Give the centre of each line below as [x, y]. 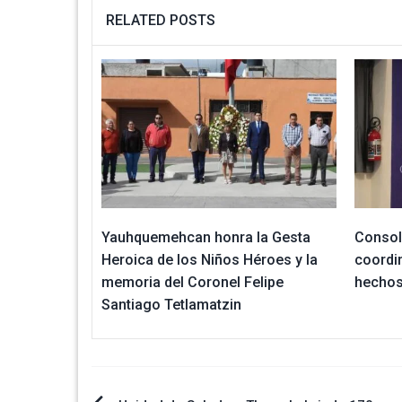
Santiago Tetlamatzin [171, 304]
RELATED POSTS [161, 20]
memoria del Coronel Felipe [192, 282]
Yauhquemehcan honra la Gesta [206, 237]
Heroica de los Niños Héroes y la [210, 259]
